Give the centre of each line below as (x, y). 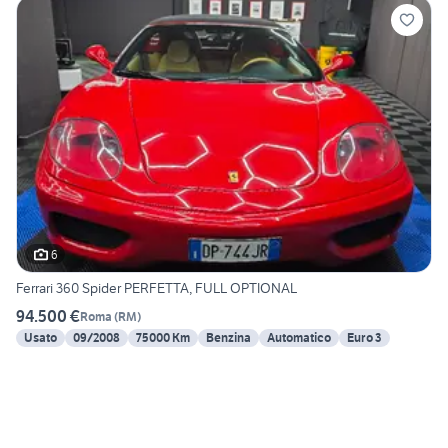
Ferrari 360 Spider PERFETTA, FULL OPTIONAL (156, 288)
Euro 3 (364, 338)
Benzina (228, 338)
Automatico (299, 338)
